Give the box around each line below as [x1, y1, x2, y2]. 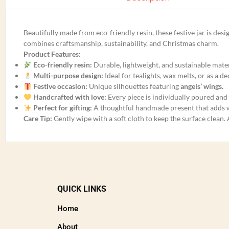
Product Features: [24, 50, 81, 59]
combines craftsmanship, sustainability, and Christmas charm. [24, 39, 219, 48]
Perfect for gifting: [33, 103, 92, 112]
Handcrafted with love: [33, 93, 106, 102]
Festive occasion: [33, 82, 87, 91]
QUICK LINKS [57, 184, 106, 194]
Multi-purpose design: [33, 71, 103, 80]
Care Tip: [24, 114, 52, 123]
